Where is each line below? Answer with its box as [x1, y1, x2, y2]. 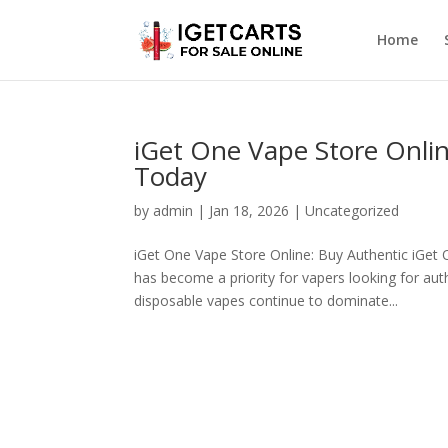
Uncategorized [305, 201, 400, 220]
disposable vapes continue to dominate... [134, 291, 399, 310]
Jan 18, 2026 [209, 201, 290, 220]
